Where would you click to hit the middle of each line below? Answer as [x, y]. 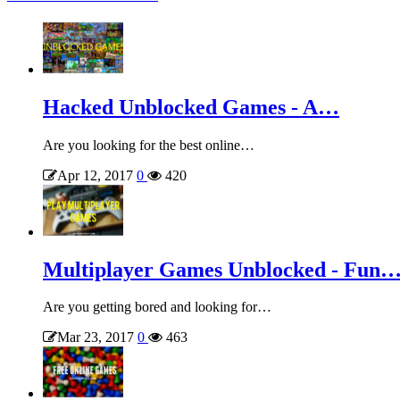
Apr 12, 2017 [95, 175]
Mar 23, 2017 [96, 337]
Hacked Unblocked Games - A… [191, 107]
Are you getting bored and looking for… [157, 307]
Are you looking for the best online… [149, 145]
